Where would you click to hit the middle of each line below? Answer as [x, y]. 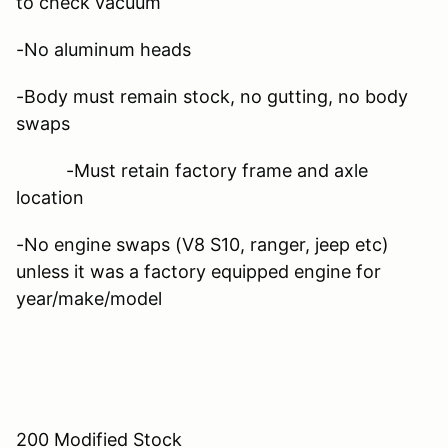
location [50, 197]
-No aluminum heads [116, 49]
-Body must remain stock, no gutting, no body [212, 96]
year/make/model [89, 298]
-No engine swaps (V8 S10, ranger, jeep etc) [202, 244]
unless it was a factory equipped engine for [198, 271]
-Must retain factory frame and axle [192, 170]
